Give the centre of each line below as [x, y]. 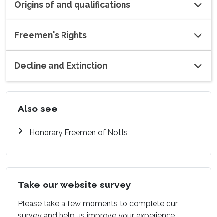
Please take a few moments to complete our [98, 203]
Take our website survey [75, 184]
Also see [38, 108]
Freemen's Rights [51, 35]
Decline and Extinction [61, 65]
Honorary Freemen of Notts [78, 132]
